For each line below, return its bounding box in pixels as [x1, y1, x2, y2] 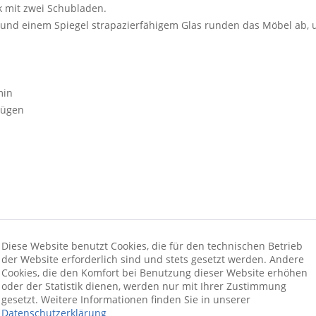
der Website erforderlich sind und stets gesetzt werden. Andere [1, 253, 304, 266]
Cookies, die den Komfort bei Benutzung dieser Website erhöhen [1, 266, 308, 279]
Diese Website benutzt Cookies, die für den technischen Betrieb [1, 239, 303, 253]
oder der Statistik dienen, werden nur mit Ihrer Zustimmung [1, 279, 286, 293]
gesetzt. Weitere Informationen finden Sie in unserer [1, 293, 250, 306]
